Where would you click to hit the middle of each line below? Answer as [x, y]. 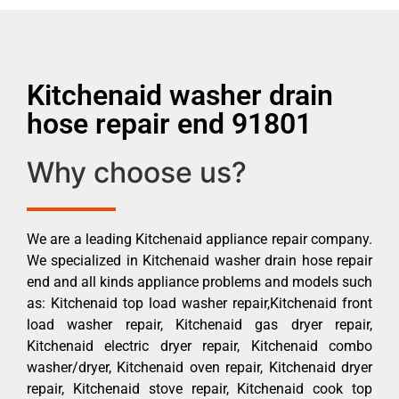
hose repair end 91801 [169, 123]
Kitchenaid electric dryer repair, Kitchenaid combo [199, 346]
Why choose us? [137, 172]
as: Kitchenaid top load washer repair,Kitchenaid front [199, 303]
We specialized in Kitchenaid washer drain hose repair [199, 260]
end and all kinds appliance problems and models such [199, 281]
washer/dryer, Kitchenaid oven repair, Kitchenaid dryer [199, 367]
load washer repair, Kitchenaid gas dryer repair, [199, 324]
